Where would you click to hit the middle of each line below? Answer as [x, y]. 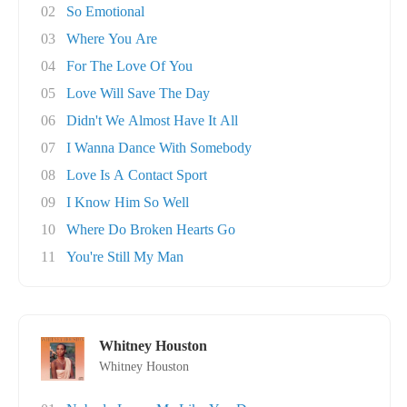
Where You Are [112, 39]
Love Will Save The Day [138, 93]
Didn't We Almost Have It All [152, 120]
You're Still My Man [125, 257]
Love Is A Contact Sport [137, 175]
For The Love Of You [129, 66]
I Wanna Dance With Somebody [159, 148]
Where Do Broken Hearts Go [151, 229]
